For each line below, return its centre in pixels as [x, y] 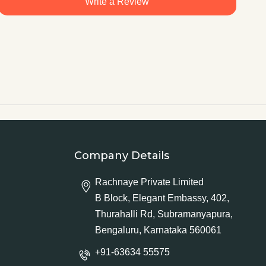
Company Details [121, 156]
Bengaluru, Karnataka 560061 [158, 230]
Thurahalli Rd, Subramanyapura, [164, 214]
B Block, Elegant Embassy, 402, [162, 198]
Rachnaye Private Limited [149, 182]
